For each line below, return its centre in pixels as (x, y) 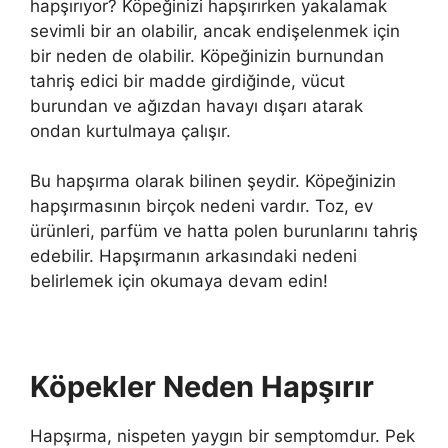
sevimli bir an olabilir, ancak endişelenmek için (215, 30)
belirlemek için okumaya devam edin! (179, 281)
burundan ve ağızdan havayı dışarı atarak (196, 105)
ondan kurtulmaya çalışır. (130, 130)
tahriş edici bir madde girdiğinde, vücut (187, 80)
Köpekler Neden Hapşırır (202, 387)
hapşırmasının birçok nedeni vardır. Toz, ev (201, 206)
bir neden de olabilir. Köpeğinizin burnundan (207, 55)
